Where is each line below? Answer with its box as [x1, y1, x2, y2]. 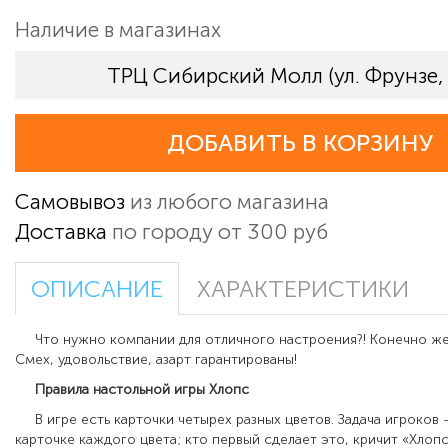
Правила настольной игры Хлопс [15, 381, 249, 399]
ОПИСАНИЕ [31, 275, 163, 304]
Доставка [15, 219, 107, 245]
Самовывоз [15, 189, 125, 215]
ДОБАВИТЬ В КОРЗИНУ [167, 129, 433, 158]
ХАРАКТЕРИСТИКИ [197, 275, 409, 304]
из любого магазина [125, 189, 329, 215]
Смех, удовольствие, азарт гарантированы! [15, 351, 297, 369]
